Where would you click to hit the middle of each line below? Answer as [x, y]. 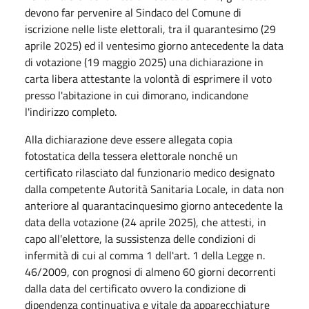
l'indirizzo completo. [71, 111]
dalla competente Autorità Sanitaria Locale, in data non [154, 189]
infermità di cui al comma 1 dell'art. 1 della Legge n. [145, 255]
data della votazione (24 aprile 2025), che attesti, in [146, 222]
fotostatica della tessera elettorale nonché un [131, 156]
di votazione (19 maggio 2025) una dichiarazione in [144, 62]
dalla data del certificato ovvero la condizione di [136, 288]
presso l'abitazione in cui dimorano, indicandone [137, 95]
